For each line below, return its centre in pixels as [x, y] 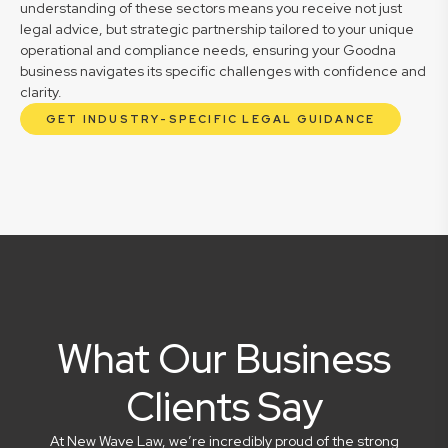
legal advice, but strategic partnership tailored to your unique [217, 29]
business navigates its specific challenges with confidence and [223, 71]
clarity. [41, 92]
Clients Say [224, 406]
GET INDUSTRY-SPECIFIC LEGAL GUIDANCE [211, 119]
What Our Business [224, 358]
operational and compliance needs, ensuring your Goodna [208, 50]
